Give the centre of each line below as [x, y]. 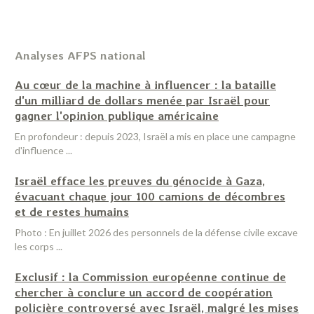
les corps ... [39, 246]
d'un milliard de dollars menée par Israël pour [142, 100]
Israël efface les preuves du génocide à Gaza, [140, 181]
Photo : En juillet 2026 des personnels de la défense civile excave [156, 232]
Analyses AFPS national [80, 55]
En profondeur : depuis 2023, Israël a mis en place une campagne [155, 136]
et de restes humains [72, 212]
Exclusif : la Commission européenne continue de [150, 277]
